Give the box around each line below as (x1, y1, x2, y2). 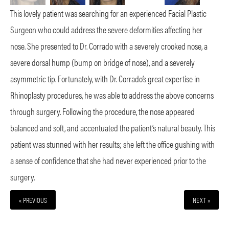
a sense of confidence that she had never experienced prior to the (10, 154, 206, 167)
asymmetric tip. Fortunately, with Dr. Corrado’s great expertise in (10, 72, 200, 85)
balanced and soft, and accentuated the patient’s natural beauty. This (10, 121, 215, 134)
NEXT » (193, 195, 210, 205)
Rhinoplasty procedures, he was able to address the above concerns (10, 88, 214, 102)
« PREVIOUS (19, 195, 47, 205)
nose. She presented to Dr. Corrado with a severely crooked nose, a (10, 39, 208, 53)
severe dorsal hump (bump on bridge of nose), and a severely (10, 56, 195, 69)
